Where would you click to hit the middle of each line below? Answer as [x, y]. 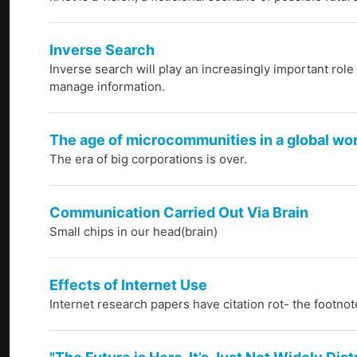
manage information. [107, 87]
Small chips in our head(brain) [133, 232]
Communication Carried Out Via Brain [179, 213]
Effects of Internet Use [128, 285]
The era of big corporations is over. [148, 159]
